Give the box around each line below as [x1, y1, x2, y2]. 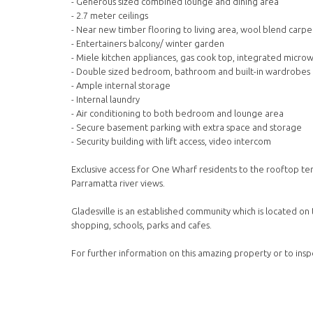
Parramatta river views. [71, 178, 165, 189]
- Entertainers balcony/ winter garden [71, 38, 224, 49]
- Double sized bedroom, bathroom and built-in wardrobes [71, 66, 310, 77]
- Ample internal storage [71, 80, 170, 91]
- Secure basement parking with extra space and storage [71, 122, 302, 133]
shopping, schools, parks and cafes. [71, 220, 212, 231]
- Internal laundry [71, 94, 140, 105]
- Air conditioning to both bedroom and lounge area [71, 108, 284, 119]
